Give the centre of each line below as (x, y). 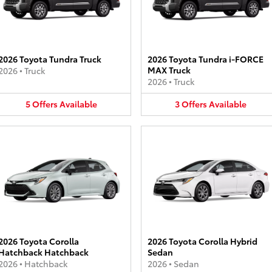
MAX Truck (169, 70)
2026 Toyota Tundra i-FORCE (206, 59)
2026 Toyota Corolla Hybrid (202, 241)
